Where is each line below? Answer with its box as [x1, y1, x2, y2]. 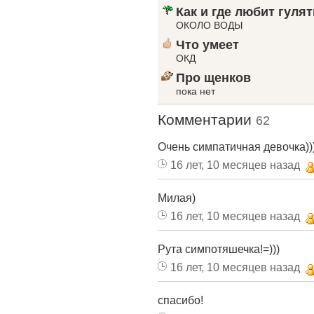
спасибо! [158, 294, 203, 306]
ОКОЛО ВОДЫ [176, 20, 243, 31]
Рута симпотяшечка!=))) [158, 243, 280, 255]
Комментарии [158, 111, 256, 128]
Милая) [158, 191, 196, 204]
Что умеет [176, 38, 239, 52]
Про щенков [176, 71, 251, 85]
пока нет [176, 86, 215, 97]
